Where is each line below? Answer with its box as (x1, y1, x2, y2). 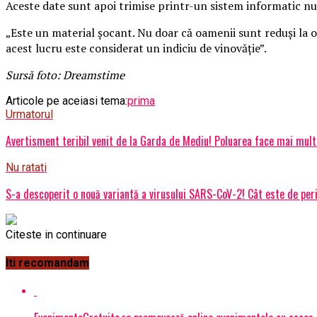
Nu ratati (6, 160, 47, 174)
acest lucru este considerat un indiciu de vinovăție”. (6, 40, 267, 56)
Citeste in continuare (6, 227, 107, 241)
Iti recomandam (6, 256, 89, 270)
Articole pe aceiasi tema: (6, 93, 127, 108)
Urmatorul (6, 107, 53, 121)
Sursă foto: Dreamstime (6, 67, 125, 83)
